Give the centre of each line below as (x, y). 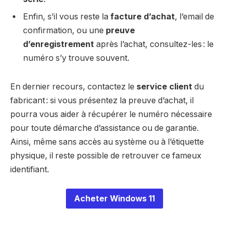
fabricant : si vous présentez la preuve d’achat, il (102, 100)
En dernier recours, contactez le (73, 86)
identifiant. (30, 169)
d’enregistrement (59, 44)
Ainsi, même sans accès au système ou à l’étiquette (107, 142)
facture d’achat (143, 17)
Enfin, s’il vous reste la (67, 17)
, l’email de (194, 17)
